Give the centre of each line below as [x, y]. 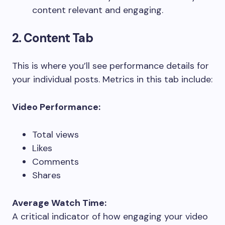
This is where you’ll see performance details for [110, 66]
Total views [55, 134]
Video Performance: [56, 107]
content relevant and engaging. [98, 10]
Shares [46, 175]
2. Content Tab [52, 38]
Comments [55, 161]
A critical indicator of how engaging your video [110, 216]
